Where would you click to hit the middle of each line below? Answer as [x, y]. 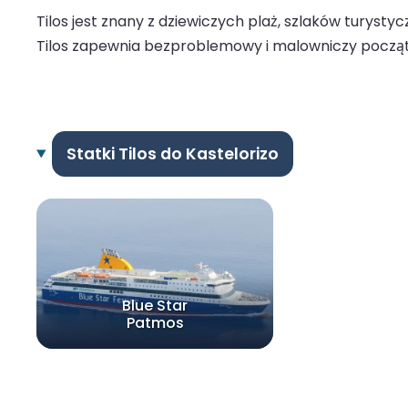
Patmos [155, 322]
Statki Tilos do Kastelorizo [172, 153]
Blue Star [155, 305]
